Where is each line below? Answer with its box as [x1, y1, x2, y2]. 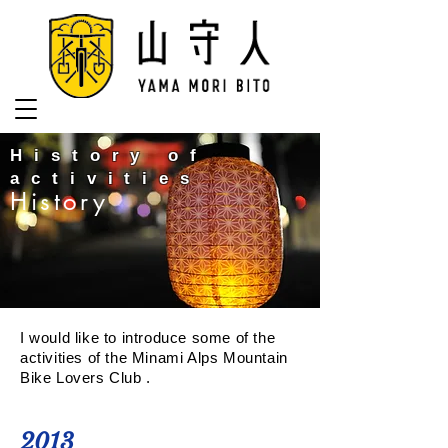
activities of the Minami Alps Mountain [20, 349, 288, 366]
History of [10, 146, 208, 165]
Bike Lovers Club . [20, 369, 151, 386]
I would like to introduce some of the [20, 329, 276, 346]
